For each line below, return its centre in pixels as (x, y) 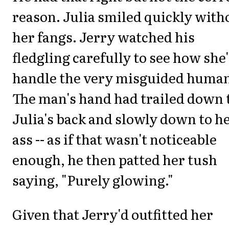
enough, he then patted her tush (115, 159)
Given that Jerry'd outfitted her (113, 214)
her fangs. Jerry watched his (104, 37)
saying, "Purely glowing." (93, 180)
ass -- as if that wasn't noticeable (114, 139)
